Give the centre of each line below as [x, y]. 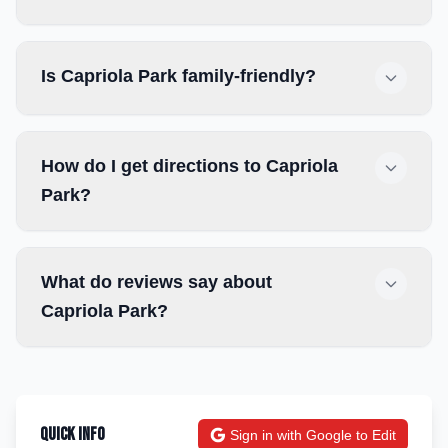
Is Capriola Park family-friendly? [178, 76]
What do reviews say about [156, 282]
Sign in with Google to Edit [313, 435]
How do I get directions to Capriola [189, 166]
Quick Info [72, 434]
